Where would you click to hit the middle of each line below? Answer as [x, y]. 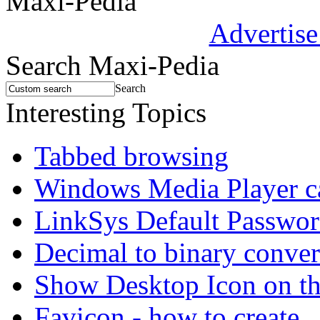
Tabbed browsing [131, 156]
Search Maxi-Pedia [112, 66]
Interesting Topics [106, 113]
